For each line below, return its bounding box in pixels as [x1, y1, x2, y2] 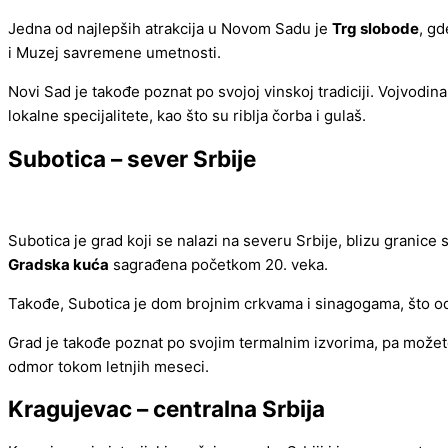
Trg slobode [332, 19, 419, 39]
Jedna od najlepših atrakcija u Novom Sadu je [8, 19, 332, 39]
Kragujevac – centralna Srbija [8, 395, 325, 423]
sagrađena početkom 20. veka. [109, 254, 328, 274]
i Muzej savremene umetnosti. [8, 43, 221, 63]
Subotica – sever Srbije [8, 145, 256, 173]
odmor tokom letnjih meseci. [8, 356, 209, 376]
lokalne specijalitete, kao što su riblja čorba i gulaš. [8, 106, 366, 126]
